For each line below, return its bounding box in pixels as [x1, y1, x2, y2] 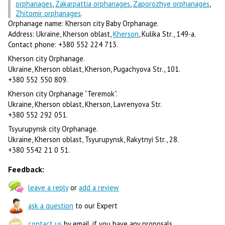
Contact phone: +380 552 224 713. [8, 39, 119, 49]
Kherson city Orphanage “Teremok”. [8, 89, 118, 99]
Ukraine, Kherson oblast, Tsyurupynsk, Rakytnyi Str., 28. [8, 135, 179, 145]
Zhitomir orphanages [16, 8, 81, 18]
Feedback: [8, 164, 45, 174]
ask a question [28, 200, 74, 210]
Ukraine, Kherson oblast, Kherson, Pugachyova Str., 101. [8, 64, 181, 74]
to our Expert [73, 200, 118, 210]
